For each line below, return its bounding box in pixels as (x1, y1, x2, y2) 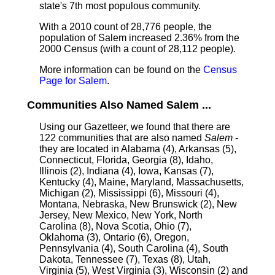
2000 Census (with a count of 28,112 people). (39, 44, 236, 54)
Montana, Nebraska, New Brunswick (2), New (39, 199, 237, 209)
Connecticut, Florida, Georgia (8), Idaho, (39, 155, 213, 165)
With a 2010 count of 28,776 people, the (39, 21, 212, 32)
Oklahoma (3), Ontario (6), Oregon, (39, 232, 189, 242)
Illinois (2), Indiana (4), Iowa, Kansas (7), (39, 166, 214, 176)
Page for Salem (39, 76, 107, 86)
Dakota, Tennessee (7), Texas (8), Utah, (39, 254, 211, 265)
